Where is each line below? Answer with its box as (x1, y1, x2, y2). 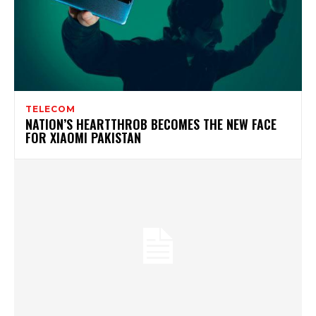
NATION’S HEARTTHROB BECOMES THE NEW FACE (25, 115, 276, 134)
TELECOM (25, 104, 75, 115)
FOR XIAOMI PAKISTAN (25, 128, 141, 147)
